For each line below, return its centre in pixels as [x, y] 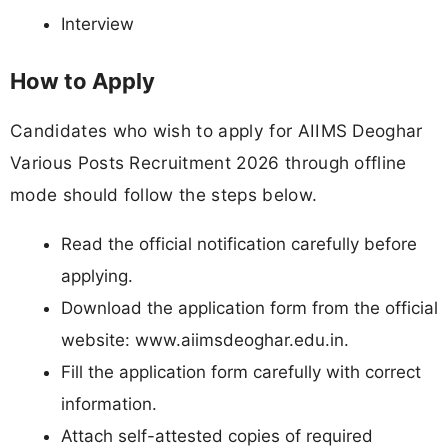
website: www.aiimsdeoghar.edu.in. [205, 340]
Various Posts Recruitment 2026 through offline [208, 163]
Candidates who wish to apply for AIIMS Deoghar [216, 131]
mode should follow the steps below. [164, 195]
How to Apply [82, 81]
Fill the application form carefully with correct [241, 372]
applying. [97, 276]
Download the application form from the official [249, 308]
